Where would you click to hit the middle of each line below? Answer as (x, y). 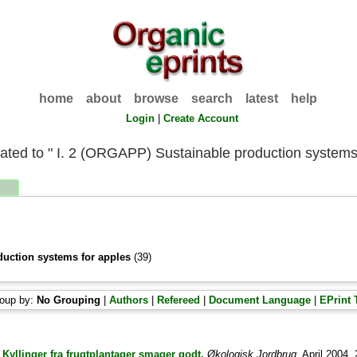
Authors (129, 300)
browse (157, 98)
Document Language (260, 300)
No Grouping (69, 300)
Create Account (201, 118)
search (212, 98)
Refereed (179, 300)
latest (262, 98)
